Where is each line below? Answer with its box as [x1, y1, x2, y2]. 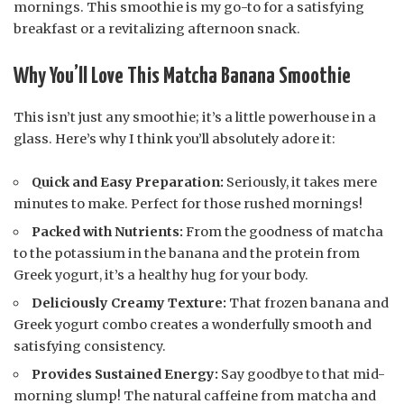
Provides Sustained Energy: [32, 365, 219, 382]
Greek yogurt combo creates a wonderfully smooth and [14, 316, 372, 333]
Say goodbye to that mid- [218, 365, 386, 382]
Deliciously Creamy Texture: [32, 294, 227, 311]
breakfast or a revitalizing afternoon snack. [14, 21, 300, 38]
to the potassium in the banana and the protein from [14, 244, 360, 262]
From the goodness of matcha [183, 223, 384, 240]
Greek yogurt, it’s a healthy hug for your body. [14, 266, 308, 283]
